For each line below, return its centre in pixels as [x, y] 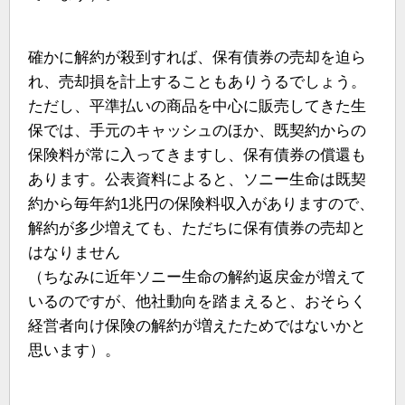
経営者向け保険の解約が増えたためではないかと [197, 325]
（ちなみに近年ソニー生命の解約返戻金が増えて [197, 277]
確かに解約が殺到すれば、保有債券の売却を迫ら [197, 57]
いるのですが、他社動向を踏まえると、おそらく [197, 301]
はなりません [74, 252]
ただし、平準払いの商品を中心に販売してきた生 [197, 106]
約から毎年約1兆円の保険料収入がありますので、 [201, 203]
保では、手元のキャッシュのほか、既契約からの [197, 130]
